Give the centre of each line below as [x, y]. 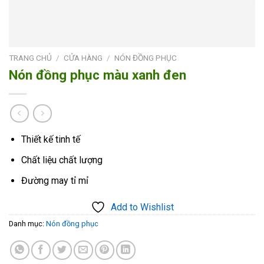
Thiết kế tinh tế [50, 140]
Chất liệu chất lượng [62, 160]
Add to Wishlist [142, 207]
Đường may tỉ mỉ [55, 180]
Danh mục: [27, 224]
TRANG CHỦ [30, 58]
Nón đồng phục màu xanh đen [98, 75]
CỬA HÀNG [83, 58]
